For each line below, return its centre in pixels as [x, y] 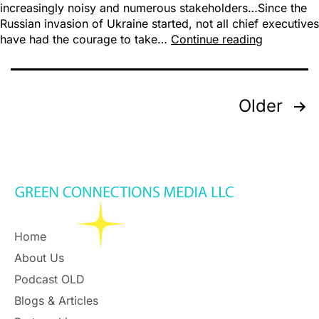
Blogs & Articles [56, 301]
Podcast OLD [49, 279]
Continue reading [217, 40]
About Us [39, 258]
